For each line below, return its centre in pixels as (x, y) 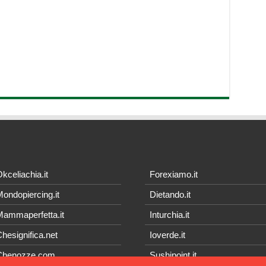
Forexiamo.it (173, 175)
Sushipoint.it (173, 255)
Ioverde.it (167, 235)
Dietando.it (170, 195)
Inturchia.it (169, 215)
